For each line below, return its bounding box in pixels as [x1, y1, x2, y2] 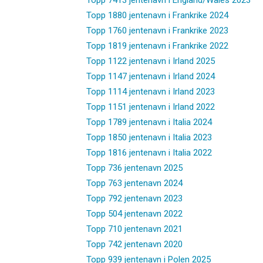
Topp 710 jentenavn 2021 [86, 223, 183, 234]
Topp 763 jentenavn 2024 [86, 177, 183, 188]
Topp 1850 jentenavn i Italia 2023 [86, 131, 212, 143]
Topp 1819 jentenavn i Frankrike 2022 [86, 40, 228, 51]
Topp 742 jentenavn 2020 [86, 238, 183, 249]
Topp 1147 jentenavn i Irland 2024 [86, 70, 215, 82]
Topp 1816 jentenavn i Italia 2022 [86, 147, 212, 158]
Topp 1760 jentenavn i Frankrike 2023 [86, 25, 228, 36]
